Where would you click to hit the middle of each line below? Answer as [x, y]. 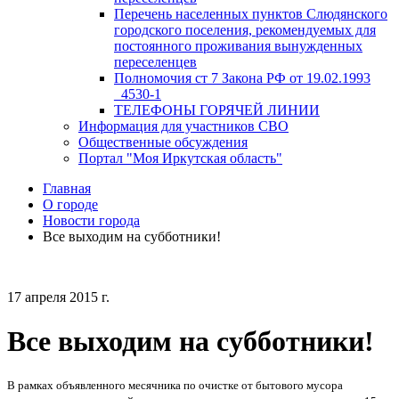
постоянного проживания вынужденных [238, 46]
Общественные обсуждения [163, 142]
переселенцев [155, 62]
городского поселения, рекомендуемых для [245, 30]
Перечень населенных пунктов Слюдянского [251, 14]
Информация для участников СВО [183, 126]
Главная [67, 189]
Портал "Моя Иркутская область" [180, 159]
